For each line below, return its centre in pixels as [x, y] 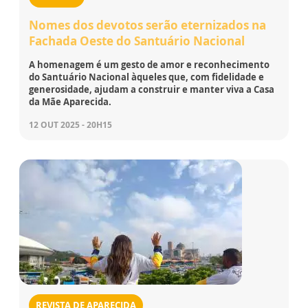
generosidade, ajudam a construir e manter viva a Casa [152, 89]
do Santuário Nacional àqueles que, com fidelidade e [146, 77]
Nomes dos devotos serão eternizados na [147, 25]
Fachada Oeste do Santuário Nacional [137, 41]
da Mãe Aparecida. [70, 102]
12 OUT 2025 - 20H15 [70, 125]
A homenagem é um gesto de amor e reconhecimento [149, 65]
